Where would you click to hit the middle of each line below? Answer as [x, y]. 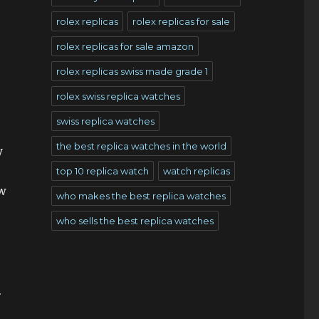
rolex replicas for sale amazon [125, 46]
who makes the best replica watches [141, 196]
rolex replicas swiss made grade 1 [132, 71]
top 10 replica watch [102, 171]
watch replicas [196, 171]
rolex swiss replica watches [118, 96]
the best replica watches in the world [141, 146]
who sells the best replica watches [135, 221]
